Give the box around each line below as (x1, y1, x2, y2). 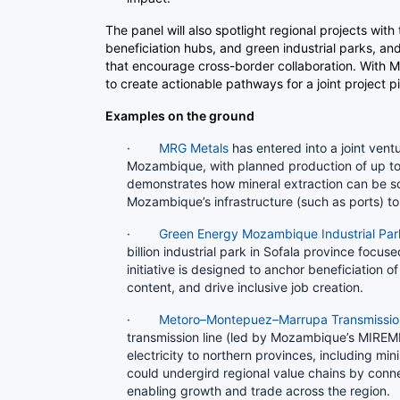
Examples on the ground (105, 107, 254, 123)
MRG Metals (159, 139, 229, 155)
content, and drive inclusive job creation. (127, 279, 367, 295)
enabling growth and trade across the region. (127, 382, 390, 398)
